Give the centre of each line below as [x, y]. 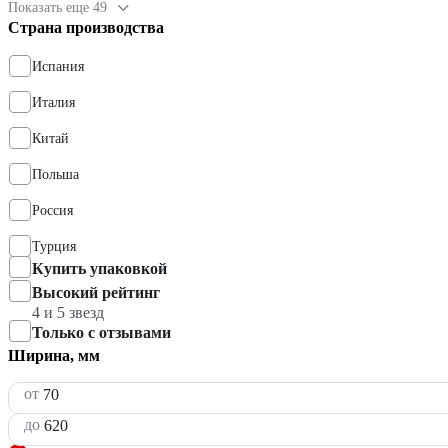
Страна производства [86, 28]
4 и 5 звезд [68, 313]
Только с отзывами [101, 333]
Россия [52, 211]
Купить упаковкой [99, 269]
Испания [58, 67]
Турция [54, 247]
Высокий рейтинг [96, 293]
